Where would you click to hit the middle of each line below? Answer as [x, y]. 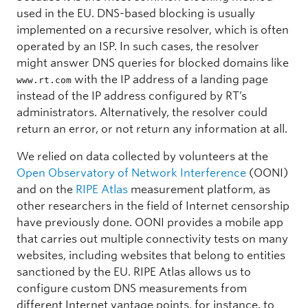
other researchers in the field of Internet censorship [153, 206]
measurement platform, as [199, 189]
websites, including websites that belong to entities [151, 255]
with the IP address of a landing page [170, 79]
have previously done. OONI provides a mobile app [150, 222]
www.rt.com [44, 80]
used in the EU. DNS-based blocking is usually [136, 13]
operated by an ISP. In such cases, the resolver [138, 46]
